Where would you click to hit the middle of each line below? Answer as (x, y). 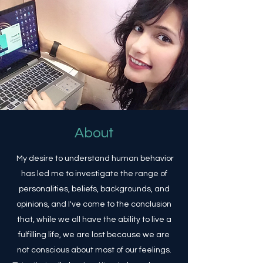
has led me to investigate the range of (94, 174)
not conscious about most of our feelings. (94, 250)
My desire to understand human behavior (94, 159)
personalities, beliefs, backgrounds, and (94, 189)
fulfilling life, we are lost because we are (94, 235)
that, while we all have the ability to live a (94, 220)
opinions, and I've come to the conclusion (94, 204)
